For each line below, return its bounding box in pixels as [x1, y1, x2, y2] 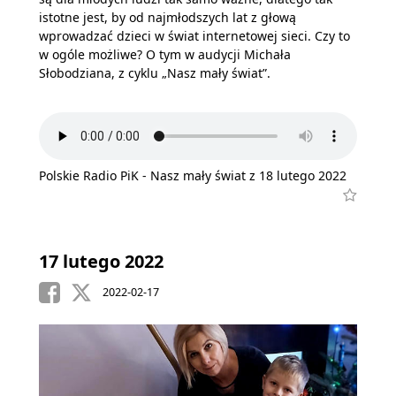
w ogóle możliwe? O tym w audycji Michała [39, 45, 291, 63]
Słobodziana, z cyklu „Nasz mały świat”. [39, 64, 270, 81]
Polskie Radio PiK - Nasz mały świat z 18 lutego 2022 [39, 167, 346, 184]
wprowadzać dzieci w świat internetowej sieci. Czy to [39, 27, 350, 44]
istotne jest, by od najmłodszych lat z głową [39, 8, 296, 26]
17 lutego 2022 [39, 249, 164, 273]
